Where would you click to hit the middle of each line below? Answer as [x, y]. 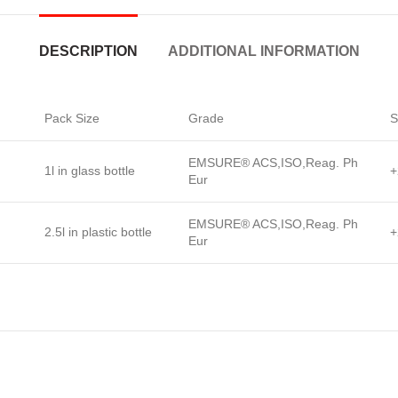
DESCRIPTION [88, 51]
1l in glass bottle [90, 171]
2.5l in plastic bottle [98, 232]
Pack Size [72, 118]
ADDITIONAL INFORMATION [263, 51]
